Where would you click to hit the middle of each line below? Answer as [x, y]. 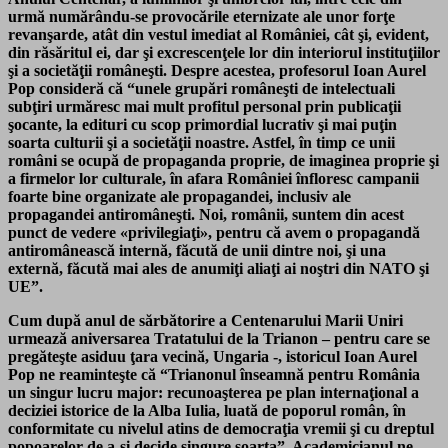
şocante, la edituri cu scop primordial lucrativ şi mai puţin [202, 124]
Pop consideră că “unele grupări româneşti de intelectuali [201, 88]
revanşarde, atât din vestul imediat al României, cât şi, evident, [218, 34]
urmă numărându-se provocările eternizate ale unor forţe [201, 16]
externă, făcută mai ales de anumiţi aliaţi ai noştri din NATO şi [218, 268]
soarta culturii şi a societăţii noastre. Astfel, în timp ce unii [201, 142]
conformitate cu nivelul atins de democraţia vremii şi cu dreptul [221, 428]
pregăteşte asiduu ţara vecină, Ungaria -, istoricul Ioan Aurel [212, 356]
